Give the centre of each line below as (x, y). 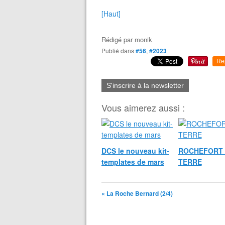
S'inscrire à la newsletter (145, 85)
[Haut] (111, 14)
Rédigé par (118, 39)
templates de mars (133, 162)
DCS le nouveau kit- (135, 151)
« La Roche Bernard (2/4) (137, 193)
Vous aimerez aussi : (143, 107)
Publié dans (120, 50)
